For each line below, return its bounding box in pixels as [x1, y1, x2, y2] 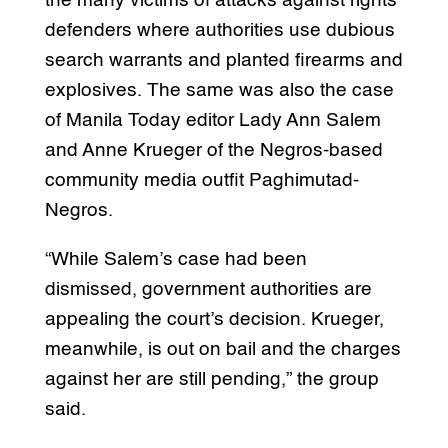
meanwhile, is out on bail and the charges [44, 340, 401, 360]
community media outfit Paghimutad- [44, 171, 359, 191]
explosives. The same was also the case [44, 81, 394, 101]
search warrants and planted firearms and [44, 51, 403, 71]
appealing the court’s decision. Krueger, [44, 310, 384, 330]
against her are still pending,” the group [44, 370, 379, 390]
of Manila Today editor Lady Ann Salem [44, 111, 381, 131]
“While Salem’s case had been [44, 250, 307, 270]
